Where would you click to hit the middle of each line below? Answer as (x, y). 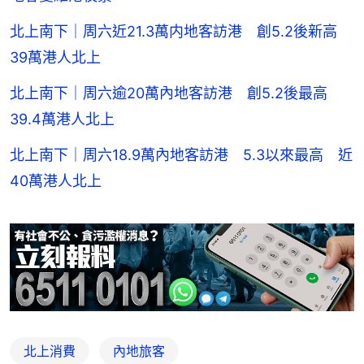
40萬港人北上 (56, 180)
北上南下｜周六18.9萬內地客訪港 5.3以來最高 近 (181, 154)
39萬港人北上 (55, 57)
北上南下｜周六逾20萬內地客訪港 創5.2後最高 (176, 93)
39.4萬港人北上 (62, 119)
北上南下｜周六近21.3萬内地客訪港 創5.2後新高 (181, 31)
